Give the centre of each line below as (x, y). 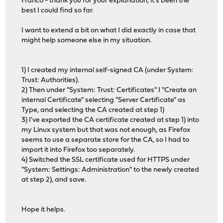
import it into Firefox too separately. (78, 150)
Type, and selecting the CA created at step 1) (93, 110)
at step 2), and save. (54, 180)
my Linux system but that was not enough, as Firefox (106, 130)
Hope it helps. (44, 210)
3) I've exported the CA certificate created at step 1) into (111, 120)
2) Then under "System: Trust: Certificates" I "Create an (109, 90)
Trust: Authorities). (51, 80)
